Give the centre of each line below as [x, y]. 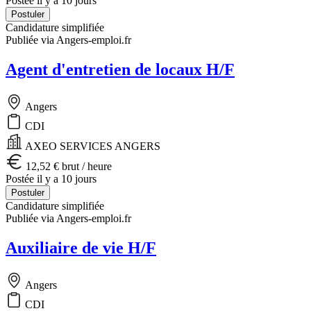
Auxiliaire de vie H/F [81, 247]
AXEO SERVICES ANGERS [92, 146]
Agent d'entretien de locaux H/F [120, 69]
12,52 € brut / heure [67, 166]
